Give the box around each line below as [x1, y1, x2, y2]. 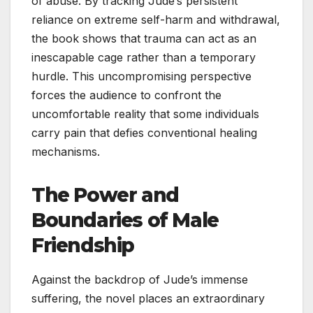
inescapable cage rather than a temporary [31, 50, 256, 65]
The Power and [31, 183, 179, 208]
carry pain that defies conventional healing [31, 126, 257, 140]
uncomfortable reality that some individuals [31, 107, 259, 122]
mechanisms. [31, 145, 100, 159]
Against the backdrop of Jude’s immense [31, 272, 248, 286]
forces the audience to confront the [31, 88, 221, 103]
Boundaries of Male [31, 208, 219, 233]
